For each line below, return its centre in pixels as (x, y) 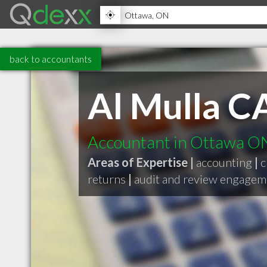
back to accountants (51, 59)
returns (107, 179)
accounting (224, 162)
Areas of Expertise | (141, 162)
